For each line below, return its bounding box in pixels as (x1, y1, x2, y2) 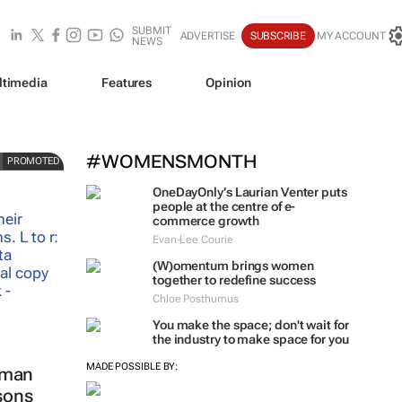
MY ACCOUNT (316, 30, 386, 42)
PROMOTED (6, 155, 59, 167)
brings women (228, 258, 314, 273)
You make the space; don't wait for (152, 318, 349, 332)
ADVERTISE (179, 30, 235, 42)
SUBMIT (132, 24, 171, 37)
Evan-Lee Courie (152, 233, 233, 246)
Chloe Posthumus (152, 293, 239, 305)
